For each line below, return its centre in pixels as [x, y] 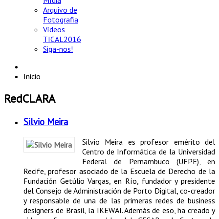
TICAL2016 [62, 39]
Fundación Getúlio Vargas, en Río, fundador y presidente [119, 181]
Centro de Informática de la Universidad [149, 151]
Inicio [32, 76]
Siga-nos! [58, 49]
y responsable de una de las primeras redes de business [119, 200]
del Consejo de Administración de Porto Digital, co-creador [119, 190]
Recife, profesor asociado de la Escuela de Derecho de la [119, 171]
